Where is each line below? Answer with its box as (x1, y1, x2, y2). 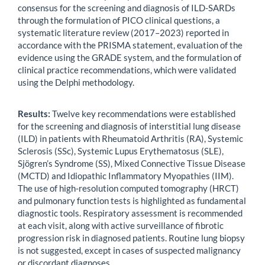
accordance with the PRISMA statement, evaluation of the (18, 40, 243, 51)
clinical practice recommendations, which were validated (18, 64, 236, 76)
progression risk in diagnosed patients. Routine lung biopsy (18, 232, 245, 243)
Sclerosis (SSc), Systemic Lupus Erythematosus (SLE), (18, 145, 224, 156)
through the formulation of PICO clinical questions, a (18, 15, 220, 26)
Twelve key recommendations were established (50, 108, 235, 119)
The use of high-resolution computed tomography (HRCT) (18, 182, 239, 193)
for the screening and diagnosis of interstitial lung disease (18, 120, 241, 131)
